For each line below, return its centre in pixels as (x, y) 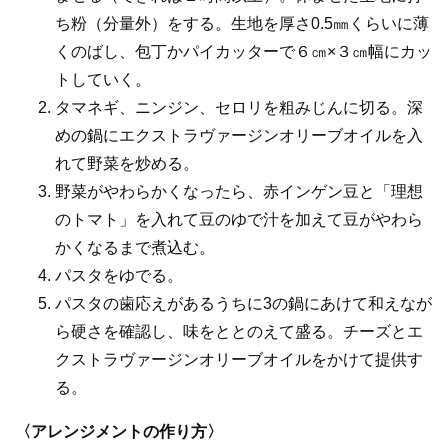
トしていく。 (103, 79)
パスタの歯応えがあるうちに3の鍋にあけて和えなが (243, 303)
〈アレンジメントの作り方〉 (119, 431)
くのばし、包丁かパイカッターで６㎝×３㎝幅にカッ (243, 51)
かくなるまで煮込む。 (135, 247)
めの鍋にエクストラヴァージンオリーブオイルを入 (239, 135)
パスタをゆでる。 (119, 275)
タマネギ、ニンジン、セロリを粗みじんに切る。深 (239, 107)
